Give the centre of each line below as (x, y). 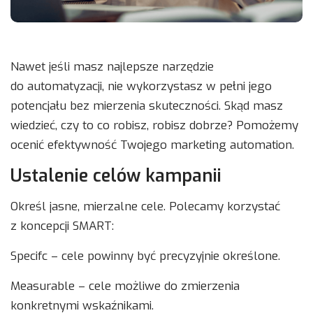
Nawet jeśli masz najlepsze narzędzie (112, 67)
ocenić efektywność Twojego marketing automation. (152, 145)
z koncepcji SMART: (62, 226)
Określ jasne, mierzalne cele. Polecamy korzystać (145, 207)
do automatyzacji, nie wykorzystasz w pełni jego (141, 87)
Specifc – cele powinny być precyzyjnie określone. (145, 256)
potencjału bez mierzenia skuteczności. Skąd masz (147, 106)
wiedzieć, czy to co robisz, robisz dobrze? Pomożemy (154, 126)
